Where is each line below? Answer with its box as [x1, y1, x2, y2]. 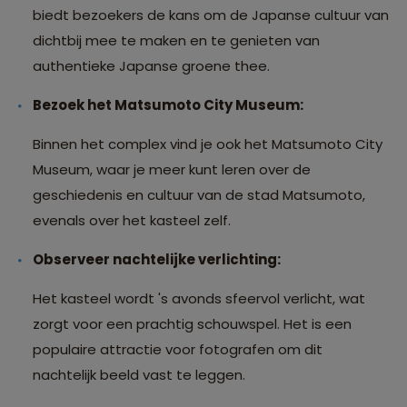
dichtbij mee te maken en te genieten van [33, 31, 320, 51]
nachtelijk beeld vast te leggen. [33, 365, 245, 385]
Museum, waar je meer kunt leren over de [33, 160, 311, 180]
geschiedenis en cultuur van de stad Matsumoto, [33, 185, 365, 205]
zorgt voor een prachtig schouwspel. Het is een [33, 314, 352, 334]
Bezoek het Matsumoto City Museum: [33, 95, 303, 115]
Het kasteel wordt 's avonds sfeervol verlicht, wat [33, 289, 365, 309]
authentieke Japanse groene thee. [33, 56, 270, 76]
